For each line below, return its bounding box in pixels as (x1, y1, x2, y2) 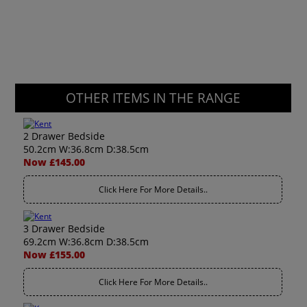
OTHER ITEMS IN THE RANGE (66, 89, 241, 107)
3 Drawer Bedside (23, 222, 106, 235)
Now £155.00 (23, 248, 86, 261)
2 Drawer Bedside (23, 130, 106, 143)
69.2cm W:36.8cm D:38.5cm (23, 235, 149, 248)
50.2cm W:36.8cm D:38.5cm (23, 143, 149, 156)
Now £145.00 (23, 156, 86, 169)
